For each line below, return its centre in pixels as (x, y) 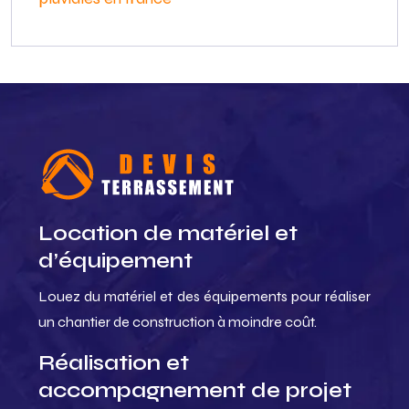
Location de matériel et (168, 233)
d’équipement (115, 261)
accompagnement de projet (195, 390)
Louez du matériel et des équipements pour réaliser (204, 296)
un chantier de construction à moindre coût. (178, 322)
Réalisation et (114, 363)
